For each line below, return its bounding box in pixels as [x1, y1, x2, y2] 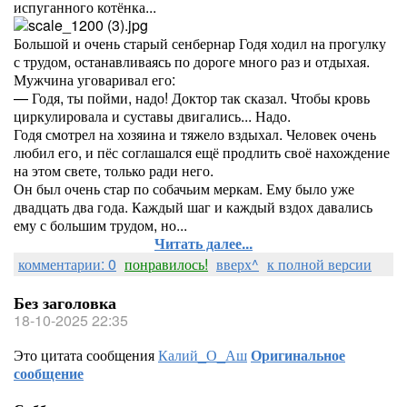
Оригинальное [251, 344, 345, 365]
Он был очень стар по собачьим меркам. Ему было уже [14, 178, 354, 199]
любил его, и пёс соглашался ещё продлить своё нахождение [14, 142, 390, 163]
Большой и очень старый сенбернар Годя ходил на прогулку [14, 33, 386, 54]
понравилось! [124, 253, 208, 274]
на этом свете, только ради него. [14, 160, 213, 181]
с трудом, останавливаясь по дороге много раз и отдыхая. [14, 51, 370, 72]
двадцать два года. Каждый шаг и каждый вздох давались [14, 196, 372, 217]
